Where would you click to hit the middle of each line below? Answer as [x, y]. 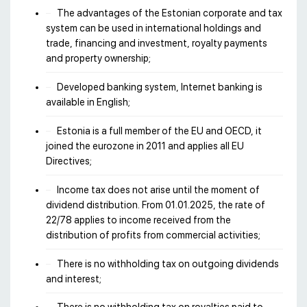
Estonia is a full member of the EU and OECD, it [159, 131]
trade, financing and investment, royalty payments [157, 44]
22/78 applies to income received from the [138, 220]
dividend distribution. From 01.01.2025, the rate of [156, 205]
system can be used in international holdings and [153, 28]
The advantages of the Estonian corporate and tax [170, 13]
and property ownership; [98, 59]
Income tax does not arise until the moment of [158, 189]
